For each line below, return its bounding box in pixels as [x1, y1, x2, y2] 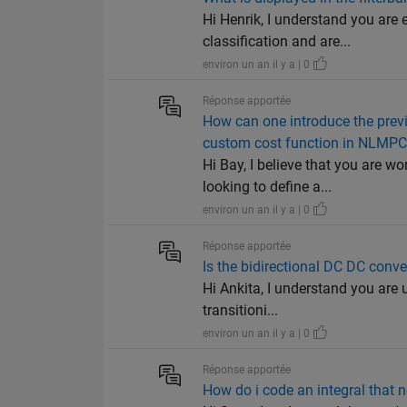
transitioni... [203, 302, 279, 320]
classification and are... [203, 33, 352, 51]
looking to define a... [203, 178, 333, 196]
